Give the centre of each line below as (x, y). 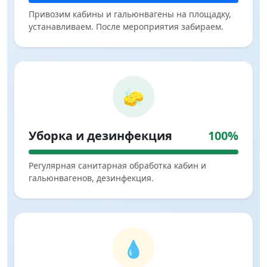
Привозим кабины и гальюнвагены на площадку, (130, 14)
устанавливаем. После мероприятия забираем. (126, 27)
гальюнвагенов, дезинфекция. (91, 178)
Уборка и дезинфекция (100, 136)
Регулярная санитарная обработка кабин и (117, 166)
